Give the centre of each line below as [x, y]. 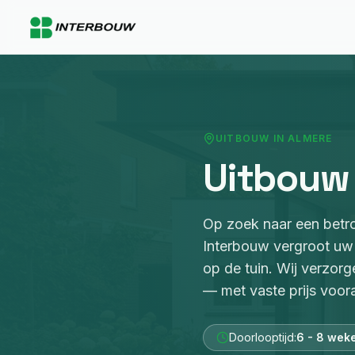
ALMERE [310, 138]
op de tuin [236, 268]
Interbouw [238, 246]
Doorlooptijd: [263, 337]
